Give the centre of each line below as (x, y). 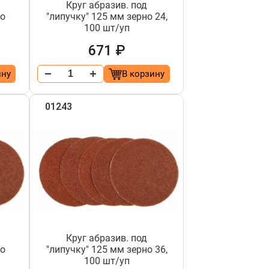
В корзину (144, 74)
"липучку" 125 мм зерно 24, (107, 17)
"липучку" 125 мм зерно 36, (107, 249)
